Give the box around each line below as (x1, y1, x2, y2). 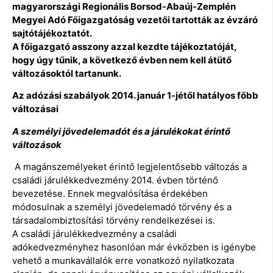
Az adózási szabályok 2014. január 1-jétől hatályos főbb (12, 90, 258, 102)
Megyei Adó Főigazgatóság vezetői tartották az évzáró (12, 13, 258, 26)
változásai (12, 103, 58, 115)
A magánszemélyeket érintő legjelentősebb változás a (12, 161, 247, 173)
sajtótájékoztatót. (12, 27, 92, 39)
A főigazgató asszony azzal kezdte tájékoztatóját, (12, 40, 236, 52)
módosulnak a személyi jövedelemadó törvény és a (12, 201, 232, 213)
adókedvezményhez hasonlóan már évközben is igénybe (12, 241, 256, 253)
